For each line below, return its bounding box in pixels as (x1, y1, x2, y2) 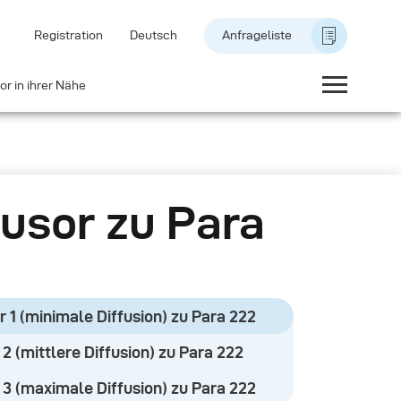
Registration (34, 29, 103, 42)
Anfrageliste (222, 29, 292, 42)
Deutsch (130, 29, 177, 42)
